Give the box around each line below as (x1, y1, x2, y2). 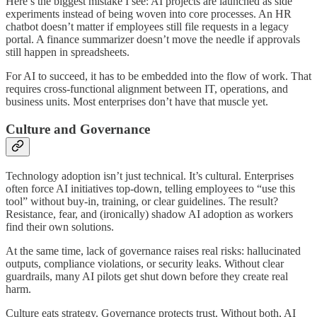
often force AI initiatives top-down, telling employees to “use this (6, 182, 295, 195)
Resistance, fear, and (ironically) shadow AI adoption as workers (6, 207, 293, 220)
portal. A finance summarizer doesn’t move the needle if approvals (6, 33, 300, 46)
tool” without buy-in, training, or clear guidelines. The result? (6, 195, 278, 207)
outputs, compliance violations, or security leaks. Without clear (6, 257, 284, 270)
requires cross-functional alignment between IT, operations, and (6, 83, 288, 96)
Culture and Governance (6, 122, 150, 137)
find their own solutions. (6, 220, 114, 233)
